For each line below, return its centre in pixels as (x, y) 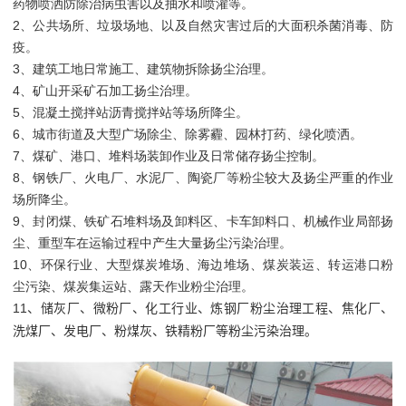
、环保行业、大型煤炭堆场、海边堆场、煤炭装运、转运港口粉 (210, 265)
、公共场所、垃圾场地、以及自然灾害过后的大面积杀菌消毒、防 (207, 26)
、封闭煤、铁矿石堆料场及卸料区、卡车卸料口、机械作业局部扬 (207, 222)
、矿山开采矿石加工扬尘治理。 (109, 91)
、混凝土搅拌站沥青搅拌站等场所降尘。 (134, 113)
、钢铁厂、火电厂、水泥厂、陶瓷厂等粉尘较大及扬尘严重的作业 (207, 178)
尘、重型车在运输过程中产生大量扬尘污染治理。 (152, 243)
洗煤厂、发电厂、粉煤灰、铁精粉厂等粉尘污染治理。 (165, 332)
